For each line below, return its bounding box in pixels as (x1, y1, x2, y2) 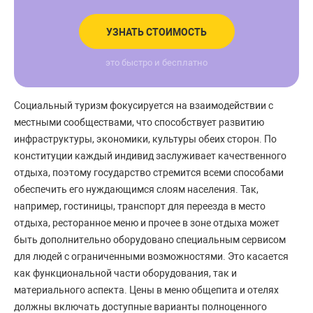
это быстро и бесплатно (105, 57, 208, 68)
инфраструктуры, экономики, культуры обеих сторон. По (14, 133, 277, 145)
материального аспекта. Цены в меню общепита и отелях (14, 284, 279, 296)
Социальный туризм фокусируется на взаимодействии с (14, 99, 273, 111)
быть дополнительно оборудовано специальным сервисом (14, 233, 286, 245)
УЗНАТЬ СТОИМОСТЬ (106, 26, 207, 38)
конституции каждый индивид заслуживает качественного (14, 150, 286, 161)
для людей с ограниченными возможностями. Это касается (14, 250, 289, 262)
